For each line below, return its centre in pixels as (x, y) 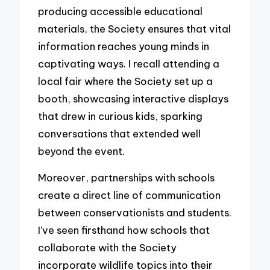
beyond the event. (82, 151)
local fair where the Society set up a (126, 81)
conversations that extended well (120, 133)
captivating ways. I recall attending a (129, 63)
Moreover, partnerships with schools (127, 178)
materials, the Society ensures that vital (135, 28)
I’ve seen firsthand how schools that (124, 230)
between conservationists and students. (135, 213)
